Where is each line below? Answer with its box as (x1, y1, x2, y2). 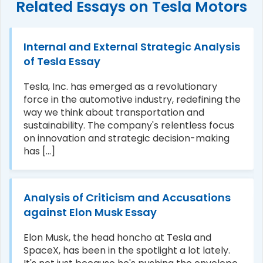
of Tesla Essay (23, 53, 100, 69)
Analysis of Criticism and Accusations (23, 190, 231, 205)
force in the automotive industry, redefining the (23, 92, 241, 106)
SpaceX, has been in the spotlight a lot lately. (23, 243, 230, 257)
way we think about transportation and (23, 105, 204, 119)
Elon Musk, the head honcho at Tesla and (23, 230, 211, 244)
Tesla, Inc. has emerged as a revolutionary (23, 79, 217, 93)
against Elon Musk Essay (23, 204, 157, 220)
